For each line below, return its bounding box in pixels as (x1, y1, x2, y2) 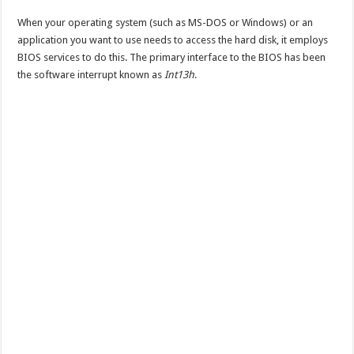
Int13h (164, 68, 195, 81)
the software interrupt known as (17, 68, 165, 81)
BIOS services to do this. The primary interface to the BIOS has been (17, 51, 326, 63)
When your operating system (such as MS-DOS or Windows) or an (17, 16, 314, 28)
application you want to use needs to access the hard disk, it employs (17, 33, 329, 46)
